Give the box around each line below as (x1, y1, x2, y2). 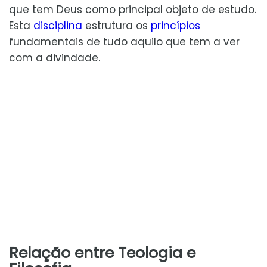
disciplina (33, 18, 82, 33)
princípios (151, 18, 200, 33)
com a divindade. (9, 51, 100, 66)
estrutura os (82, 18, 151, 33)
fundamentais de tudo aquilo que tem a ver (9, 35, 240, 49)
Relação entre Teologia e (9, 242, 195, 264)
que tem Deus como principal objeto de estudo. (9, 2, 256, 17)
